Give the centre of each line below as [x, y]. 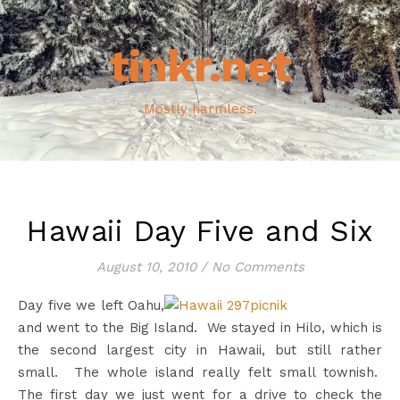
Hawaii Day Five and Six [200, 231]
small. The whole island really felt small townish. [200, 372]
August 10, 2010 [146, 267]
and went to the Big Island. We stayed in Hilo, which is [200, 328]
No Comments [258, 267]
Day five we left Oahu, [91, 305]
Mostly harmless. [200, 109]
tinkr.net [200, 66]
